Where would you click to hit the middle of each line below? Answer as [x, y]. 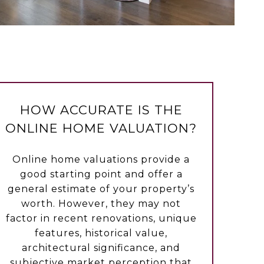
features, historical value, [101, 233]
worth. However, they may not [101, 204]
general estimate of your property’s [101, 189]
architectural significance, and [101, 248]
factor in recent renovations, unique [101, 219]
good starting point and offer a [101, 174]
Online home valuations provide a [101, 160]
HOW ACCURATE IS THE [101, 110]
